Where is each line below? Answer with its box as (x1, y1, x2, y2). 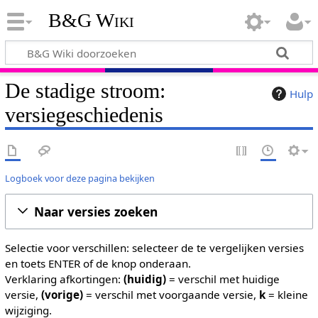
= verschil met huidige (165, 272, 280, 286)
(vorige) (40, 287, 83, 302)
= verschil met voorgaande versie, (82, 287, 259, 302)
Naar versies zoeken (33, 202, 158, 220)
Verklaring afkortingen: (4, 272, 124, 286)
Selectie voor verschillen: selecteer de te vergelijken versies (4, 241, 304, 255)
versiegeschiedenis (4, 102, 163, 127)
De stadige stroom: (4, 78, 165, 103)
